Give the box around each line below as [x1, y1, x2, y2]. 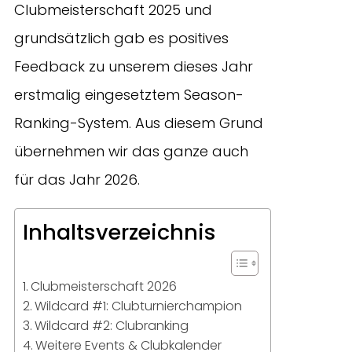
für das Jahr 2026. [14, 169, 140, 189]
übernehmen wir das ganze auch [14, 141, 248, 161]
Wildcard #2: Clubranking [35, 316, 189, 335]
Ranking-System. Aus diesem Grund [14, 112, 263, 133]
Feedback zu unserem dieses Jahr [14, 56, 253, 76]
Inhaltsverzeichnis [23, 217, 216, 247]
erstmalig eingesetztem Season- [14, 84, 244, 104]
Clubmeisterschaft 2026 [31, 277, 178, 295]
